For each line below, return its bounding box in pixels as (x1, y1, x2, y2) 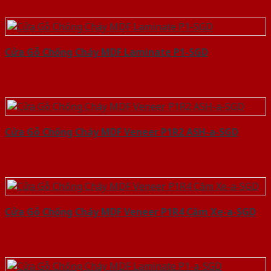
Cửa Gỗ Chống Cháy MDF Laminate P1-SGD (5, 45, 208, 59)
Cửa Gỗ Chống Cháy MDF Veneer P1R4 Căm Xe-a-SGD (5, 205, 256, 219)
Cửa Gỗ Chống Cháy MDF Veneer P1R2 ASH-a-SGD (5, 125, 238, 139)
